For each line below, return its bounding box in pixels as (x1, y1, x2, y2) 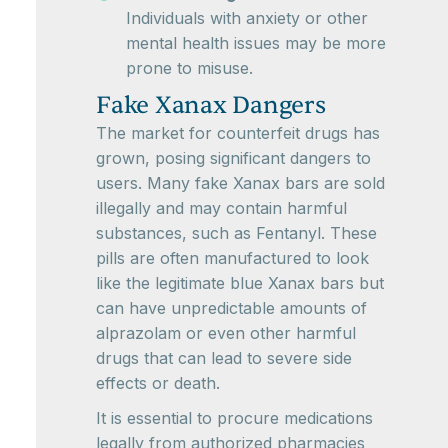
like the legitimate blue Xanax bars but (96, 273, 384, 293)
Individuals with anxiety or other (126, 8, 368, 28)
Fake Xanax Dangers (96, 90, 326, 121)
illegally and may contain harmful (96, 198, 347, 218)
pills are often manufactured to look (96, 248, 369, 268)
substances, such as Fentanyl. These (96, 223, 377, 243)
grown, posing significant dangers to (96, 148, 371, 168)
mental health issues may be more (126, 33, 386, 53)
